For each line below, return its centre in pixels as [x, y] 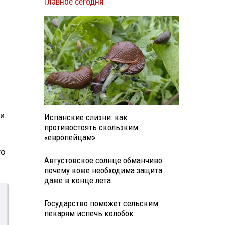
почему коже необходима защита [103, 171]
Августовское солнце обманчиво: [104, 160]
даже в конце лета [77, 181]
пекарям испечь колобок [89, 214]
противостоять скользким [91, 127]
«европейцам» [70, 137]
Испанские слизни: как [86, 117]
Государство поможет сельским [101, 204]
